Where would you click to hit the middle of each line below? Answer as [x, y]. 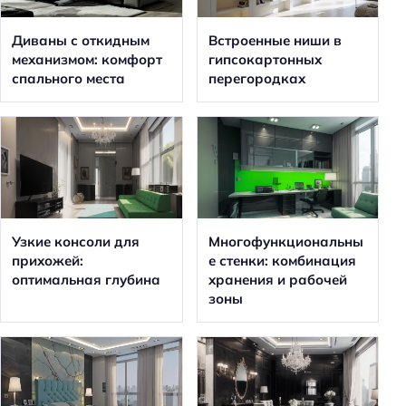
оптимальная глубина [86, 280]
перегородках [256, 79]
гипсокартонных [265, 60]
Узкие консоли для [76, 242]
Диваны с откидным [81, 41]
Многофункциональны [285, 242]
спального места [68, 79]
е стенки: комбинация [282, 261]
